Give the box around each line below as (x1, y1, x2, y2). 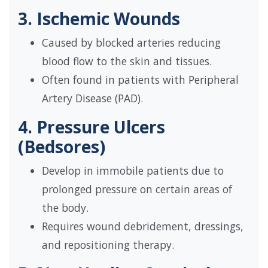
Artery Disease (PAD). (42, 91, 143, 106)
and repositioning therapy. (42, 237, 174, 252)
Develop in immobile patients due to (42, 163, 224, 178)
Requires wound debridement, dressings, (42, 219, 243, 234)
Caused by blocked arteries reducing (42, 35, 221, 50)
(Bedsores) (18, 135, 105, 159)
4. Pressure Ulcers (18, 115, 165, 139)
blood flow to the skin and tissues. (42, 54, 212, 69)
